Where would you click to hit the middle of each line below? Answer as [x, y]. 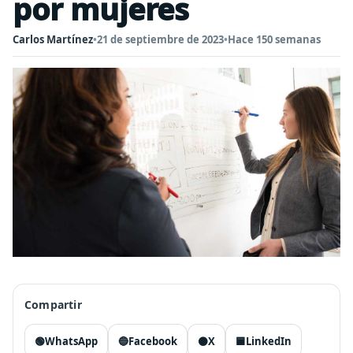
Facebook [153, 341]
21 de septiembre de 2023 [160, 39]
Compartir [53, 305]
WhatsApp [71, 341]
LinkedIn [269, 341]
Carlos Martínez [53, 39]
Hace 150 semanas [274, 39]
